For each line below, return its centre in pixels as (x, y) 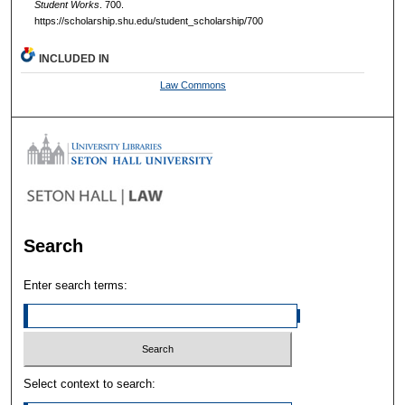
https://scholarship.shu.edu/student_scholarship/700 (148, 20)
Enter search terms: (76, 286)
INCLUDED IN (75, 59)
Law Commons (193, 85)
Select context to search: (90, 383)
